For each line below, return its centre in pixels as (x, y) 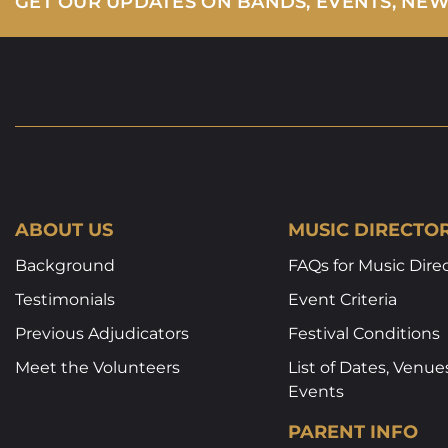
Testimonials (64, 299)
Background (64, 265)
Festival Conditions (364, 333)
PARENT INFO (353, 431)
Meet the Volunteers (97, 367)
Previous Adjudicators (101, 333)
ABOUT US (63, 229)
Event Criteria (343, 299)
